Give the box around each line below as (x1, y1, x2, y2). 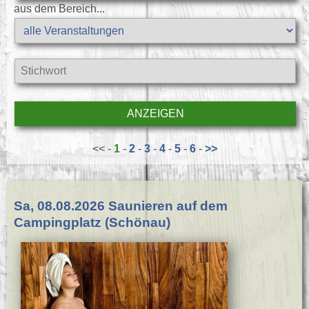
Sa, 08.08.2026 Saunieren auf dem (14, 199, 228, 214)
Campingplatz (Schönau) (14, 215, 170, 230)
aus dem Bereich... (14, 2, 105, 14)
